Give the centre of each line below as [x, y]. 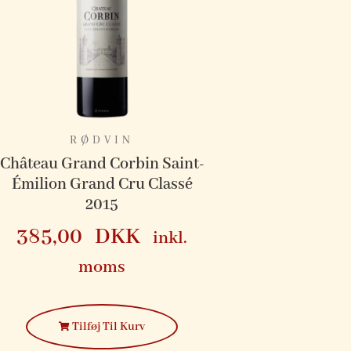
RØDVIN [102, 141]
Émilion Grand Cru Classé [102, 185]
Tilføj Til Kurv [108, 327]
